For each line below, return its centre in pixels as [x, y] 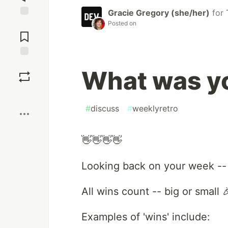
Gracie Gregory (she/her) [159, 13]
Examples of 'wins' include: [146, 217]
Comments [24, 33]
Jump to [24, 24]
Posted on [122, 23]
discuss [105, 109]
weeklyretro [155, 109]
